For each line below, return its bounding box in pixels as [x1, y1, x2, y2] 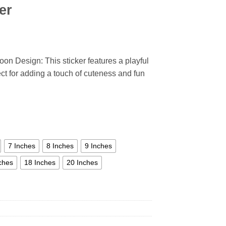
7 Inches [8, 142, 35, 150]
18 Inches [24, 158, 55, 167]
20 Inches [67, 158, 98, 167]
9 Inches [85, 142, 112, 150]
